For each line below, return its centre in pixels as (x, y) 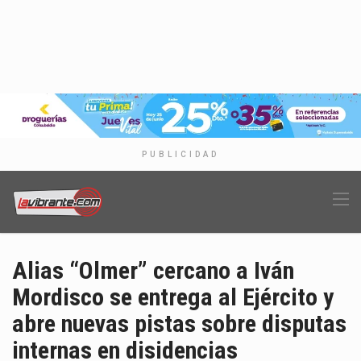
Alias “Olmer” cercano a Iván (153, 271)
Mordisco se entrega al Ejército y (173, 297)
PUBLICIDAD (180, 155)
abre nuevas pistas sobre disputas (179, 324)
